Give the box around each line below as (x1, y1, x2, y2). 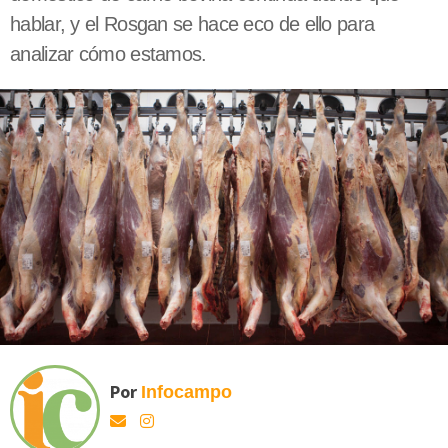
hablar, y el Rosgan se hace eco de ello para (10, 13, 375, 36)
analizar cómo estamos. (10, 43, 207, 66)
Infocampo (141, 381, 232, 402)
